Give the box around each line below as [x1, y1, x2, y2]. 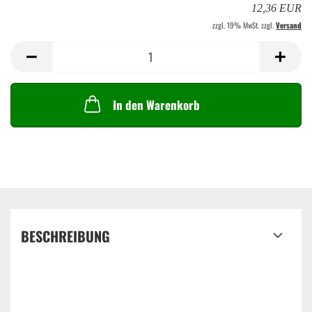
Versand [276, 19, 302, 31]
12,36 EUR [251, 2, 302, 14]
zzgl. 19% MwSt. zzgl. [212, 19, 276, 31]
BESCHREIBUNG [21, 226, 110, 247]
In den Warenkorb [112, 96, 200, 114]
